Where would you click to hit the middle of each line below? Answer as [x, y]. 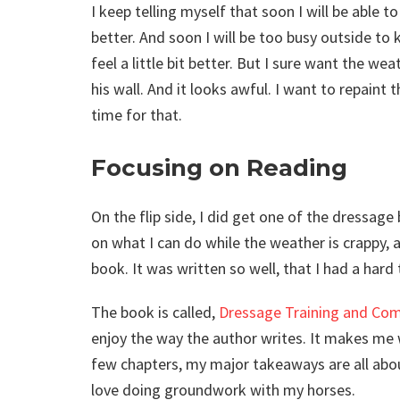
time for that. [137, 115]
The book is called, [155, 312]
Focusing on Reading [219, 168]
